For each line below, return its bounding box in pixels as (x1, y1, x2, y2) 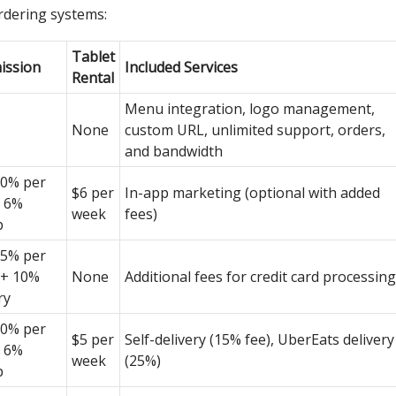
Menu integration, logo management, (125, 98, 375, 118)
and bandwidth (125, 141, 223, 161)
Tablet (72, 46, 115, 66)
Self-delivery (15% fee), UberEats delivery (125, 329, 394, 349)
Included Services (125, 57, 238, 77)
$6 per (72, 182, 114, 202)
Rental (72, 67, 114, 88)
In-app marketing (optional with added (125, 182, 380, 202)
